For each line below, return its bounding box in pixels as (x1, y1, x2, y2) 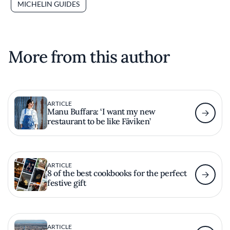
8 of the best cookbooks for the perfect (47, 167, 187, 178)
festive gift (47, 177, 86, 188)
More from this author (8, 46, 169, 67)
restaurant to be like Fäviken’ (47, 116, 151, 126)
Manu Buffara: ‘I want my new (47, 106, 156, 117)
